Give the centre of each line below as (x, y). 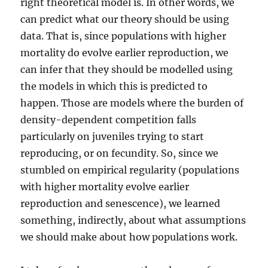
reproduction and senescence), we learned (121, 203)
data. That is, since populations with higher (124, 36)
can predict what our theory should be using (125, 19)
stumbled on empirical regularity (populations (130, 170)
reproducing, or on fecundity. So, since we (120, 153)
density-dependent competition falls (109, 119)
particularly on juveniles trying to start (112, 136)
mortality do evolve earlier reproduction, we (125, 52)
